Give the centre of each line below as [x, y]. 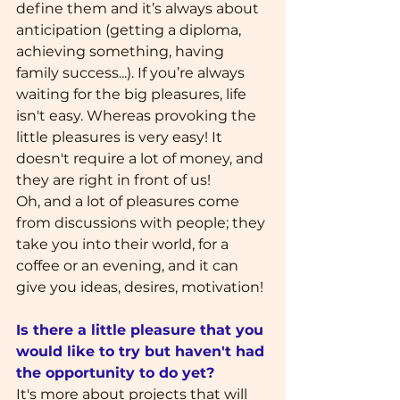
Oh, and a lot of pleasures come [129, 201]
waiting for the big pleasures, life [133, 94]
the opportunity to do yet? [115, 372]
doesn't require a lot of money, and [142, 158]
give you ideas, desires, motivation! [140, 287]
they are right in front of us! [115, 179]
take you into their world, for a [124, 244]
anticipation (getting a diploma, [130, 29]
